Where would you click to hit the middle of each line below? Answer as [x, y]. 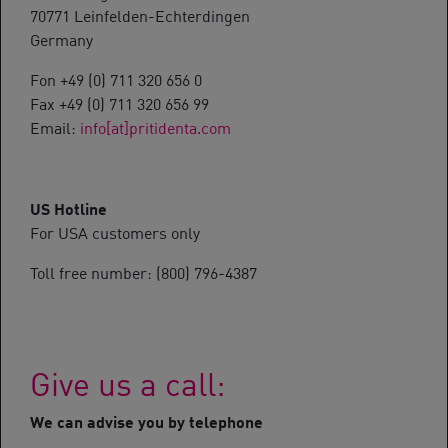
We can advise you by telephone [146, 419]
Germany [61, 38]
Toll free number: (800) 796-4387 [143, 271]
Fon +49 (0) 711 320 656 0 [116, 78]
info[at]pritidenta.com [155, 126]
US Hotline [68, 206]
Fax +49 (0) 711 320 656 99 [119, 102]
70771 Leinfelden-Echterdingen [140, 14]
